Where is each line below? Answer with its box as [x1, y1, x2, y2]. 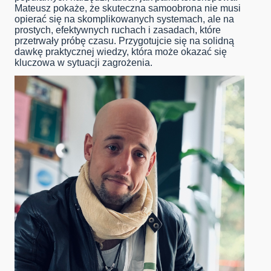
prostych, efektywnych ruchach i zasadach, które [15, 25, 221, 36]
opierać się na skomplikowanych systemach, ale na [15, 14, 234, 25]
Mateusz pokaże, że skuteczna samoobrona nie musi [15, 3, 241, 14]
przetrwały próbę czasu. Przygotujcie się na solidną [15, 36, 234, 47]
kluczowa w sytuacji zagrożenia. [15, 57, 152, 68]
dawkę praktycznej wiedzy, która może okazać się [15, 47, 227, 57]
